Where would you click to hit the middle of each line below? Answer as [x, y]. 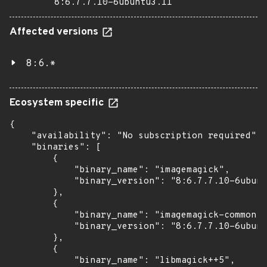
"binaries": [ [55, 148]
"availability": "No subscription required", [136, 136]
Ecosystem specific [58, 103]
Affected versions [55, 32]
